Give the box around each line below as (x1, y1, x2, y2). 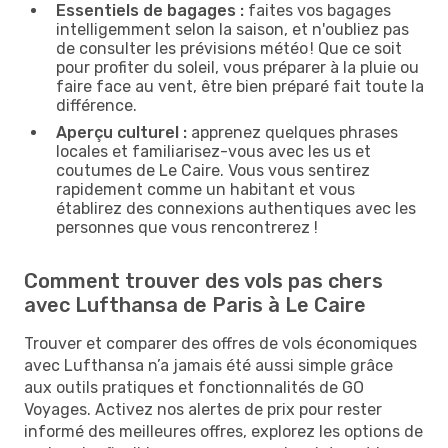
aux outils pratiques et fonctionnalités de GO (24, 377, 364, 397)
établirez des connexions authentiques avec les (56, 198, 416, 218)
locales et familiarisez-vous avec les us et (56, 141, 371, 161)
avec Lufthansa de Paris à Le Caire (24, 292, 366, 317)
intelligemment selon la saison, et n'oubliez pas (56, 19, 409, 39)
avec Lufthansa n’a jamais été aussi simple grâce (24, 355, 393, 375)
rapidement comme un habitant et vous (56, 179, 355, 199)
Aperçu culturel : (56, 122, 187, 142)
